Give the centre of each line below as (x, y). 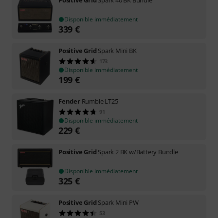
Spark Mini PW (118, 202)
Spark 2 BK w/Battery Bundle (138, 152)
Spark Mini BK (117, 51)
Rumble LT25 (100, 101)
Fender (69, 101)
